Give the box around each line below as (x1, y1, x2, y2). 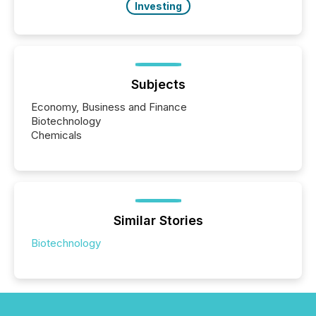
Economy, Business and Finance (31, 99, 187, 114)
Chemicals (31, 128, 82, 142)
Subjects (130, 76, 186, 92)
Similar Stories (113, 212, 203, 228)
